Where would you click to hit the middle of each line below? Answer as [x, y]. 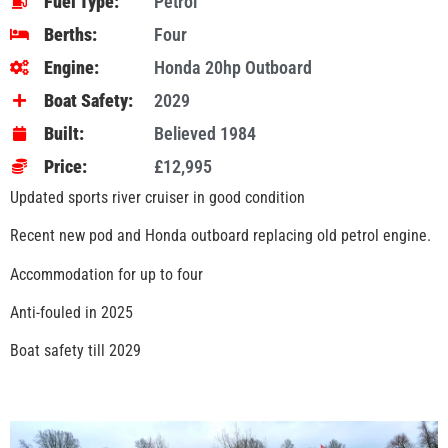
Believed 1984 [204, 133]
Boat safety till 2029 [75, 351]
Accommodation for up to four [106, 274]
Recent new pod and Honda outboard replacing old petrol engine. [220, 236]
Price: [65, 166]
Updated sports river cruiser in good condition [157, 197]
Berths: [70, 34]
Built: [63, 133]
